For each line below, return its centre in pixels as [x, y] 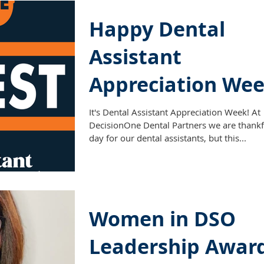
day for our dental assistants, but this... [168, 138]
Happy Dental [157, 29]
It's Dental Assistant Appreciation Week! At [175, 112]
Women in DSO [162, 219]
